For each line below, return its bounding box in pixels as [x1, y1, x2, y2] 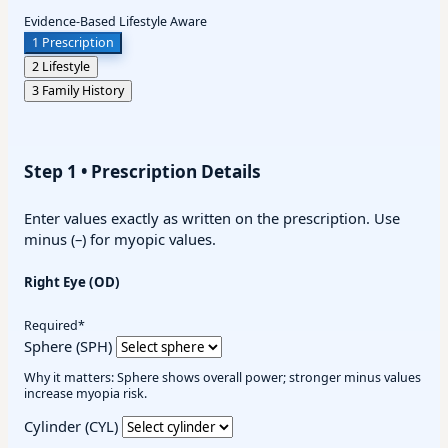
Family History [42, 82, 124, 100]
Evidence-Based [24, 13, 116, 31]
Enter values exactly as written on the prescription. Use [24, 208, 400, 229]
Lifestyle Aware [119, 13, 207, 31]
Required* [24, 316, 85, 334]
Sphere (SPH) [24, 335, 112, 356]
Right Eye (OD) [24, 272, 120, 291]
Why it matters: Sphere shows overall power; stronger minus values [24, 369, 421, 387]
